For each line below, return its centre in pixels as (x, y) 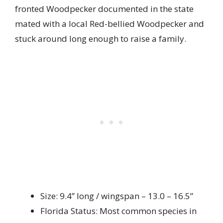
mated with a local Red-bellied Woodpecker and (110, 24)
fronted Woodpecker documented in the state (104, 9)
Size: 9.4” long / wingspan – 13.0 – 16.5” (117, 196)
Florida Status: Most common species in (118, 211)
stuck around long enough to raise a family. (101, 39)
